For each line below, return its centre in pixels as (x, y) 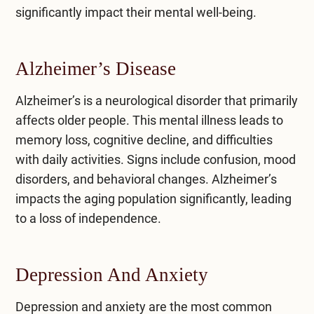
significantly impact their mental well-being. (136, 12)
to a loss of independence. (88, 218)
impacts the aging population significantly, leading (153, 198)
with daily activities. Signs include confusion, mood (155, 159)
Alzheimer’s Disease (95, 68)
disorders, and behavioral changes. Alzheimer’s (146, 179)
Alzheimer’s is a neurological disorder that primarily (156, 100)
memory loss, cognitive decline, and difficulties (144, 139)
